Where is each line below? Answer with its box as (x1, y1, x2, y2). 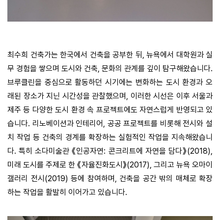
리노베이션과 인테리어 (32, 118, 104, 128)
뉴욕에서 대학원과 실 (146, 50, 213, 59)
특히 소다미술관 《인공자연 (19, 146, 104, 156)
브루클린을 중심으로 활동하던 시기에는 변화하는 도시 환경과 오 (7, 77, 213, 87)
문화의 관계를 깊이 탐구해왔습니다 (102, 63, 211, 73)
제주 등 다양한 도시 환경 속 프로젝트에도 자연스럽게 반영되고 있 (7, 105, 213, 114)
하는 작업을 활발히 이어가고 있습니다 (7, 187, 125, 197)
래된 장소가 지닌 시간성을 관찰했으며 (7, 91, 126, 101)
